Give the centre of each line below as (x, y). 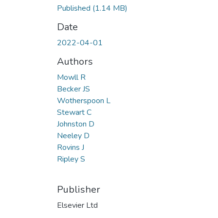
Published (75, 8)
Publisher (79, 189)
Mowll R (71, 77)
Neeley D (73, 136)
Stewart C (74, 112)
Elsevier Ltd (77, 205)
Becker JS (73, 89)
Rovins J (71, 147)
